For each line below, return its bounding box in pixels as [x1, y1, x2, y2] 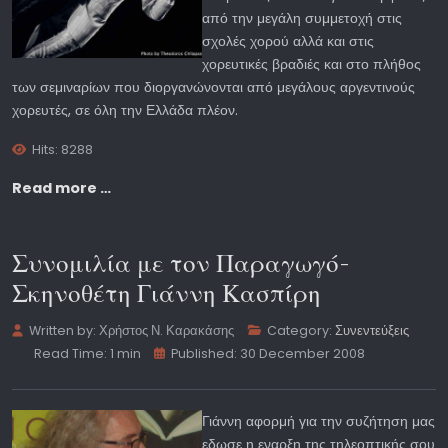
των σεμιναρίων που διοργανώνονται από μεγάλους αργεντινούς [12, 77, 415, 98]
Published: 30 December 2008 [171, 345, 366, 363]
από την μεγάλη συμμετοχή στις [202, 8, 402, 29]
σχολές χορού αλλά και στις [202, 31, 374, 52]
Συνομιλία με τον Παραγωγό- [12, 246, 350, 280]
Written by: [26, 322, 100, 340]
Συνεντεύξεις [335, 322, 410, 340]
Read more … [12, 178, 111, 199]
